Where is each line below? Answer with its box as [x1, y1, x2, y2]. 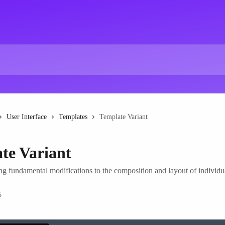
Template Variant [99, 113, 148, 121]
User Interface [7, 113, 47, 121]
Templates [59, 113, 87, 121]
